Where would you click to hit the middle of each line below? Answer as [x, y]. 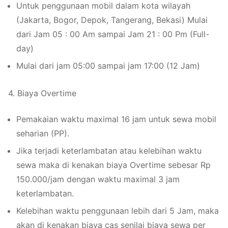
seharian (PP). [43, 133]
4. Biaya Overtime [42, 93]
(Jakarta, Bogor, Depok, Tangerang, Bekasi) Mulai [112, 20]
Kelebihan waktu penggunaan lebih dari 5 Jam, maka [118, 210]
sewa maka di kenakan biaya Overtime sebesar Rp [113, 165]
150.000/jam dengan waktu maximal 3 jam [98, 179]
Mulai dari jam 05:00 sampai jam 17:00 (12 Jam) [108, 65]
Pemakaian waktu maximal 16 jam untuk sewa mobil [116, 119]
